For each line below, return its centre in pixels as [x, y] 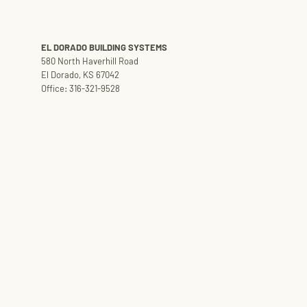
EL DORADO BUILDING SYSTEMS [104, 47]
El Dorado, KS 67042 [81, 75]
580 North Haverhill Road [90, 61]
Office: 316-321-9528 [81, 88]
